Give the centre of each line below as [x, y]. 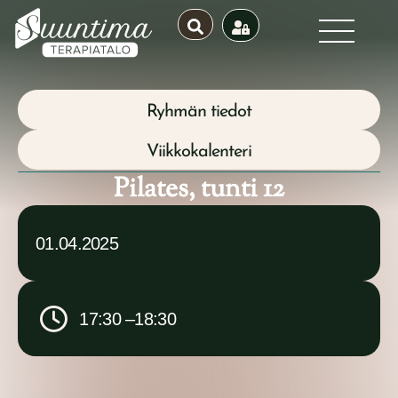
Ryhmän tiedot [199, 112]
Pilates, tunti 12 [199, 190]
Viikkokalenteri [199, 152]
